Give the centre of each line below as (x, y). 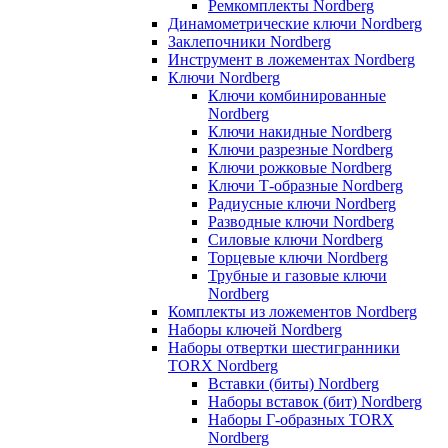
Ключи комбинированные (297, 95)
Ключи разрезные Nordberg (300, 149)
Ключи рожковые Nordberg (300, 167)
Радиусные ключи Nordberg (302, 203)
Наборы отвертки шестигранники (284, 347)
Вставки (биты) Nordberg (293, 383)
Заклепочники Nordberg (249, 41)
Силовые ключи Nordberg (295, 239)
